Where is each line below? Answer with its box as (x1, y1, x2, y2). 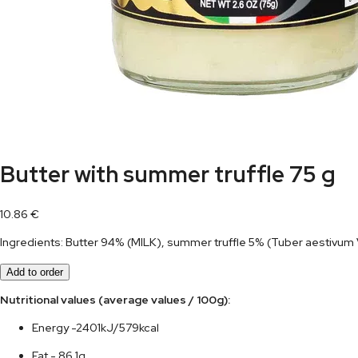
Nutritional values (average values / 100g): (230, 292, 249, 307)
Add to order (6, 265, 63, 278)
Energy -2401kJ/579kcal (32, 320, 159, 335)
